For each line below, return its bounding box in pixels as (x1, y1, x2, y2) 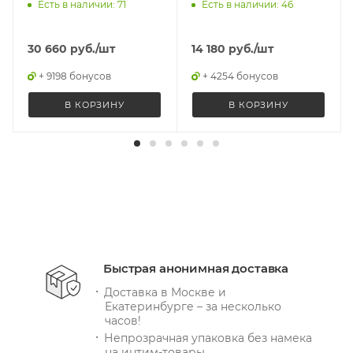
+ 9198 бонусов (39, 70, 111, 83)
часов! (105, 314, 141, 329)
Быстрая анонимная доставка (103, 261, 289, 277)
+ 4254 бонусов (203, 70, 278, 83)
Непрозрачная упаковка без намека (104, 331, 312, 346)
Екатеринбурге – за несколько (105, 299, 281, 314)
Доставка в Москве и (104, 285, 226, 300)
